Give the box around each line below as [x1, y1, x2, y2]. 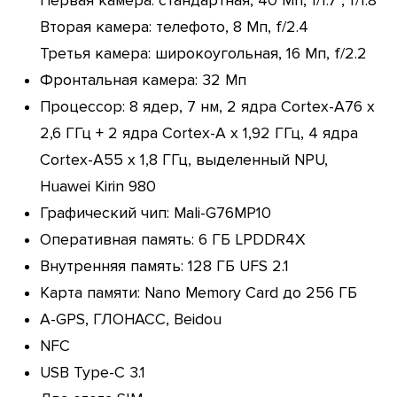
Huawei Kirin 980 [39, 176, 156, 196]
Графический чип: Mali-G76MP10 [39, 203, 271, 222]
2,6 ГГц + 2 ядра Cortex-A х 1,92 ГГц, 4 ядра [39, 123, 358, 143]
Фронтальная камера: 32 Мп [39, 70, 246, 90]
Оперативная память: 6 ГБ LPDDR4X [39, 230, 306, 249]
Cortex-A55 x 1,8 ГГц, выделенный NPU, [39, 150, 328, 169]
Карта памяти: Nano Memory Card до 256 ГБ [39, 283, 357, 302]
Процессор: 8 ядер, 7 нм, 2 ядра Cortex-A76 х [39, 97, 375, 116]
